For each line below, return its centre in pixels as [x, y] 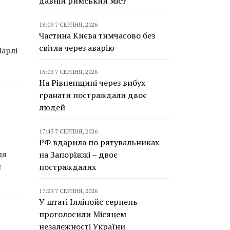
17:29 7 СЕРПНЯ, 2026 [68, 191]
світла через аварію [77, 48]
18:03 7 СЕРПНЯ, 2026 [68, 72]
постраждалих [68, 167]
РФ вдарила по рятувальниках [99, 142]
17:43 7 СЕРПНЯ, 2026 [68, 131]
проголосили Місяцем [83, 214]
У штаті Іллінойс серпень [88, 202]
